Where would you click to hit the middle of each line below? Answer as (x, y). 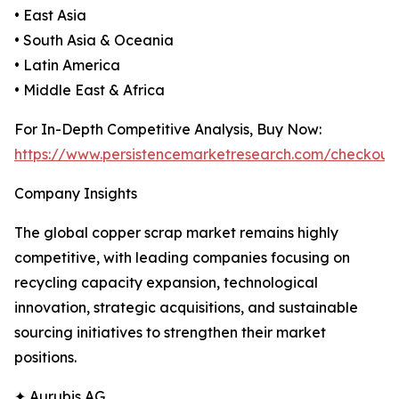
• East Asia (50, 16)
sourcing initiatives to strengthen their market (170, 333)
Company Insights (76, 194)
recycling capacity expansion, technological (166, 283)
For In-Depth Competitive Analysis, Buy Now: (168, 130)
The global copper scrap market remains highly (176, 233)
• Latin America (67, 65)
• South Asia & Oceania (94, 41)
